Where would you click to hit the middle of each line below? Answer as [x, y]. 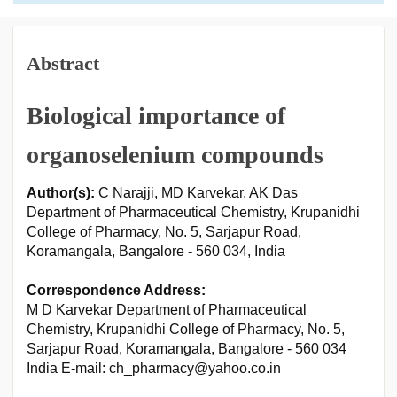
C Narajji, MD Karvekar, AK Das [196, 193]
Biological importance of [156, 116]
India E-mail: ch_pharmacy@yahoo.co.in [154, 368]
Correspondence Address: [116, 290]
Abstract [63, 63]
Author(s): [61, 193]
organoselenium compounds [175, 155]
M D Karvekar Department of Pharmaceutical [167, 310]
